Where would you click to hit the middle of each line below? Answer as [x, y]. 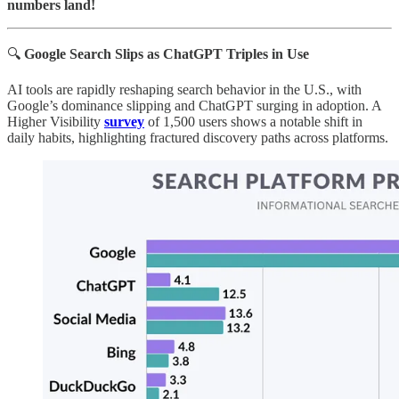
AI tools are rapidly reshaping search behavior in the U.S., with [184, 89]
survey [124, 121]
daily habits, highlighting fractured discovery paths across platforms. [198, 137]
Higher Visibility [56, 121]
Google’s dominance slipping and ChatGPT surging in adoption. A [194, 105]
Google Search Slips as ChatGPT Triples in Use [167, 53]
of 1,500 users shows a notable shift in [255, 121]
